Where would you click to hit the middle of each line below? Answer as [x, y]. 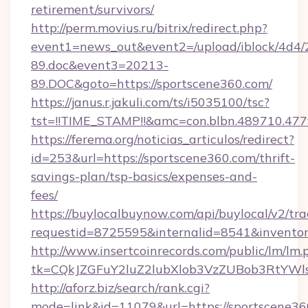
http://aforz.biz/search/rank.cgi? [120, 288]
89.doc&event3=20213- [100, 65]
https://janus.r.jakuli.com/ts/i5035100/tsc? [150, 102]
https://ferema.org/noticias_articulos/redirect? [163, 139]
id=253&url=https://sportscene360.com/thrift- [163, 158]
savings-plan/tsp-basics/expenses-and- [144, 176]
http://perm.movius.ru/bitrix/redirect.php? [149, 28]
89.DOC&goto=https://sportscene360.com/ [152, 84]
